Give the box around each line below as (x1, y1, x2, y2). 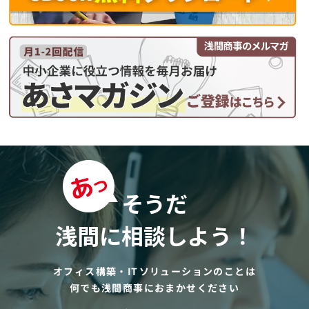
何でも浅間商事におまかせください (69, 281, 240, 295)
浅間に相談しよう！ (55, 219, 254, 252)
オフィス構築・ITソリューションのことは (53, 264, 257, 279)
